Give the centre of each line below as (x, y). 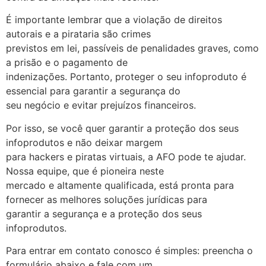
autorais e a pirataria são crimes (78, 34)
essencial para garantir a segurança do (93, 91)
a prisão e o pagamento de (67, 63)
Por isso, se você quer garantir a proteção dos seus (122, 128)
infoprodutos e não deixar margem (84, 142)
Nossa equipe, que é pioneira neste (85, 171)
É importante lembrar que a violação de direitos (114, 20)
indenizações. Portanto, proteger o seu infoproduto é (126, 77)
